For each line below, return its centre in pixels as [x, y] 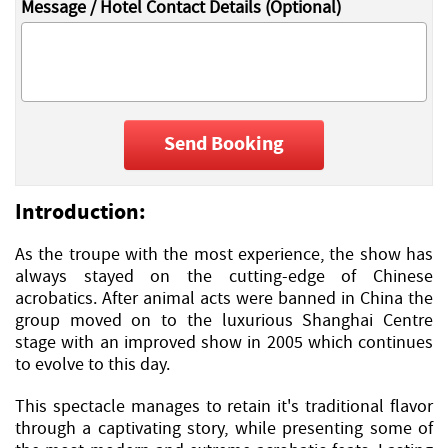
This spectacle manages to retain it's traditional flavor [224, 406]
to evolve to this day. [92, 364]
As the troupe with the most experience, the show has [224, 254]
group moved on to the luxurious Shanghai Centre [224, 320]
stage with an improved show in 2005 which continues [224, 342]
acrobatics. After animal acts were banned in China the [224, 298]
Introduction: [80, 212]
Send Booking [224, 145]
